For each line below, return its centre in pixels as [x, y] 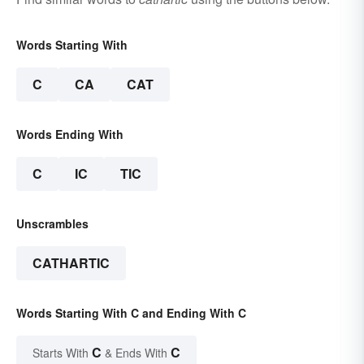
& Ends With [136, 353]
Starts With [62, 353]
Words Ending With [70, 134]
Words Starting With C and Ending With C [131, 313]
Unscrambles [52, 224]
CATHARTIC [71, 263]
